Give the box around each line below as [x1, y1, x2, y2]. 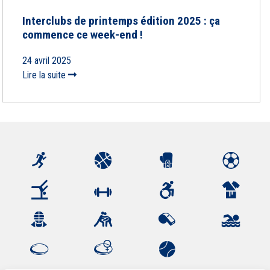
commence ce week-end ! [22, 28, 143, 42]
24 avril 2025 [22, 55, 71, 66]
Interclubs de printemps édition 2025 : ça [22, 14, 220, 28]
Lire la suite [22, 69, 68, 81]
